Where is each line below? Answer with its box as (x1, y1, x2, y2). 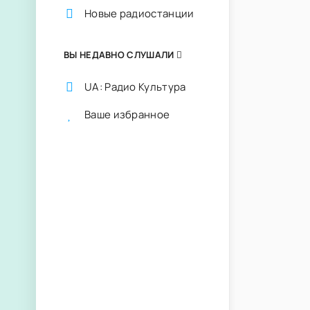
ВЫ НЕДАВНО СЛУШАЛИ (64, 48, 176, 61)
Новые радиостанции (84, 6, 194, 21)
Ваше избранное (84, 107, 170, 122)
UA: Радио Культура (84, 80, 186, 94)
